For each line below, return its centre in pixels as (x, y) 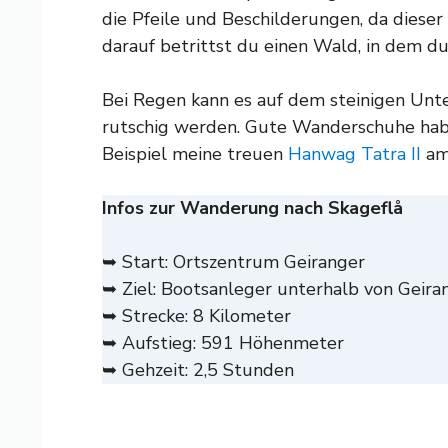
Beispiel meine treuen (192, 153)
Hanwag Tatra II (352, 153)
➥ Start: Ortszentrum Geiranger (233, 261)
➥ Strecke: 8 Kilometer (196, 315)
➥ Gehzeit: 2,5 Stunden (198, 369)
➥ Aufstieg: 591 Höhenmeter (223, 342)
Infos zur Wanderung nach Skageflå (252, 207)
